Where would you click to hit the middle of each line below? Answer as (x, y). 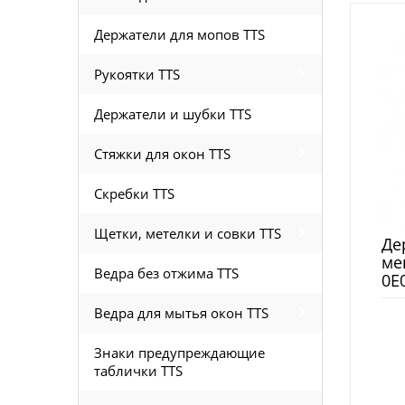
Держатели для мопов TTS (179, 34)
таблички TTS (138, 371)
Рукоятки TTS (137, 74)
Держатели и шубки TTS (173, 114)
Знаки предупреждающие (179, 353)
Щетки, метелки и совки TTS (188, 233)
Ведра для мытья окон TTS (181, 313)
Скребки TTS (134, 193)
